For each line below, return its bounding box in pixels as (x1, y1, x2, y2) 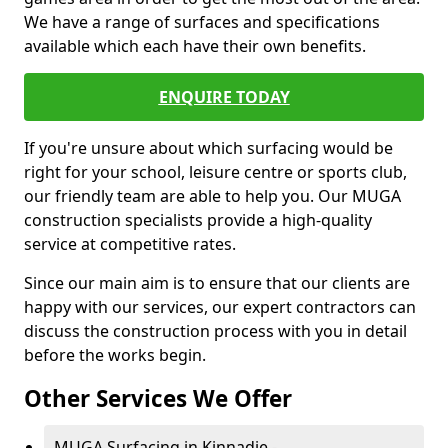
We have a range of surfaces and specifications (24, 11, 380, 33)
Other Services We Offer (24, 383, 292, 414)
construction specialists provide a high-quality (24, 209, 372, 231)
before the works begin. (24, 344, 206, 366)
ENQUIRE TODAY (158, 86, 290, 108)
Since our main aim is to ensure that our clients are (24, 272, 410, 294)
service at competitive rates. (24, 233, 236, 255)
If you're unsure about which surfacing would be (24, 137, 393, 159)
